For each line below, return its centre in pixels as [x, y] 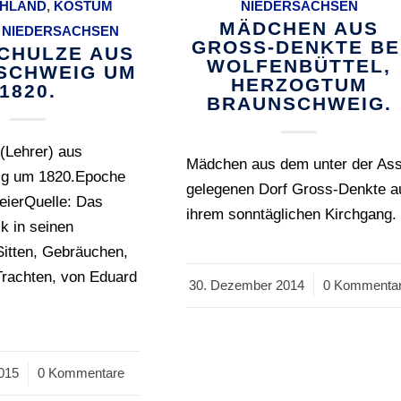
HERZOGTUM [299, 85]
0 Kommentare [81, 373]
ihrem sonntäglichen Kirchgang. [292, 215]
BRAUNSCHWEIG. [299, 104]
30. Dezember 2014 [246, 286]
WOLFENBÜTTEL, [299, 66]
